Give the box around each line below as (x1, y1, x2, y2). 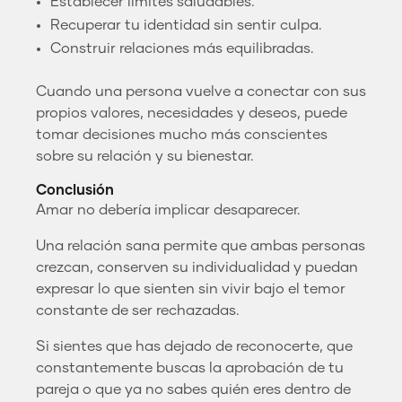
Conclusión (36, 182, 114, 197)
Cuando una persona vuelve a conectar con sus (36, 83, 366, 99)
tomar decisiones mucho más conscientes (36, 127, 328, 142)
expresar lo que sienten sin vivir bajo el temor (36, 281, 345, 296)
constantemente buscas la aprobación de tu (36, 360, 344, 375)
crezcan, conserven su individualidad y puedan (36, 259, 358, 275)
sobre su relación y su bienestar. (36, 148, 254, 163)
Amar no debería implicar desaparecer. (36, 202, 301, 217)
